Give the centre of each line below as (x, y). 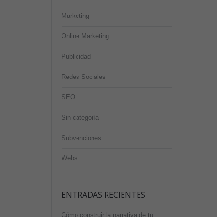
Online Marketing (85, 36)
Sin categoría (80, 117)
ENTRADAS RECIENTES (103, 195)
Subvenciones (81, 138)
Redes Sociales (84, 77)
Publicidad (76, 56)
